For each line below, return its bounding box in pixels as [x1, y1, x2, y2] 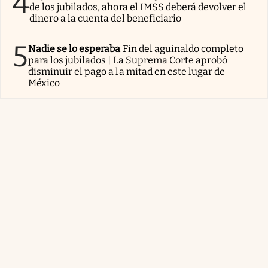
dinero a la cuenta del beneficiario [29, 12, 181, 24]
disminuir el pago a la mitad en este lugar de [28, 65, 226, 77]
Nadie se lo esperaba [28, 42, 121, 54]
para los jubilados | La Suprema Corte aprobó [28, 54, 228, 66]
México [28, 77, 60, 89]
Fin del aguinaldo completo [122, 42, 244, 54]
